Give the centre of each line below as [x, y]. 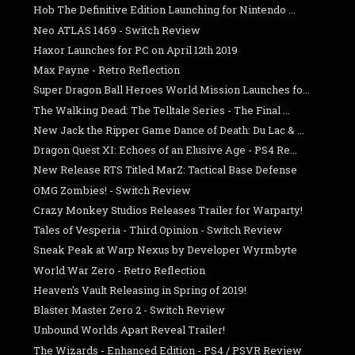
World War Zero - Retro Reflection [120, 270]
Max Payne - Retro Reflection [107, 70]
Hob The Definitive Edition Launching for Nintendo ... [165, 10]
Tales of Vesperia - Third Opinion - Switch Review [158, 230]
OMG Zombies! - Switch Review [113, 190]
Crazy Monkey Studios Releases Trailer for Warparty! [168, 210]
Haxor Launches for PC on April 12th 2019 [136, 50]
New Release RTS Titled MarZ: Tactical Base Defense [166, 170]
